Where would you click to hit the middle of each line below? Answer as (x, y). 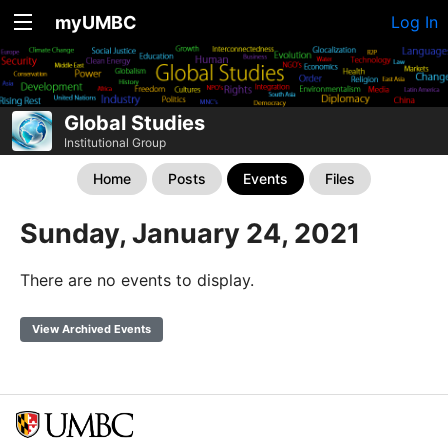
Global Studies (134, 122)
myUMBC (96, 22)
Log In (414, 22)
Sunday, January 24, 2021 (190, 233)
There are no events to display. (137, 279)
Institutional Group (115, 142)
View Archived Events (91, 328)
